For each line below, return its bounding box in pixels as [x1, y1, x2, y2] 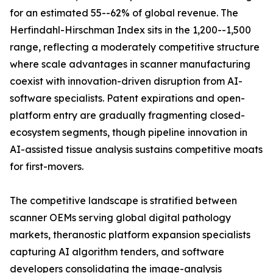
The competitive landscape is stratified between [10, 194, 237, 207]
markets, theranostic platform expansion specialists [10, 229, 250, 241]
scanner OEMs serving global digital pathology [10, 211, 231, 224]
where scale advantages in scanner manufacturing [10, 58, 250, 71]
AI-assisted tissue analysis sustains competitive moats [10, 143, 263, 156]
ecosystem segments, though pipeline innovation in [10, 126, 247, 139]
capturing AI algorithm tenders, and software [10, 246, 224, 258]
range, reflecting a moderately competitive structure [10, 41, 260, 54]
